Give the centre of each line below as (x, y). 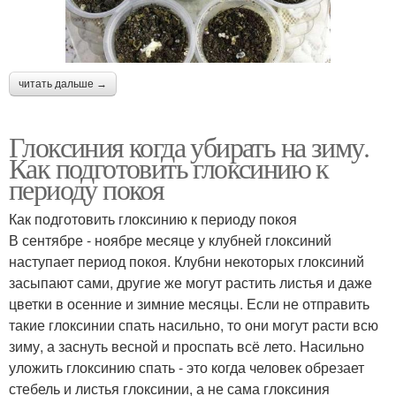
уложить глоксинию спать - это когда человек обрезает (187, 368)
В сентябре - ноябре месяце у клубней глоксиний (170, 240)
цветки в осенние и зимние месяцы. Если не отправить (189, 304)
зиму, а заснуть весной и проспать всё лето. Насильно (187, 346)
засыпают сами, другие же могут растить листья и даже (190, 283)
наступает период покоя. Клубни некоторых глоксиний (187, 262)
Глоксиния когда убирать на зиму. (189, 147)
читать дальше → (63, 84)
